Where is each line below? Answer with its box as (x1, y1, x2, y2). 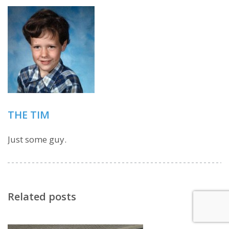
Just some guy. (8, 133, 66, 146)
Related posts (8, 190, 76, 204)
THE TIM (8, 108, 50, 122)
